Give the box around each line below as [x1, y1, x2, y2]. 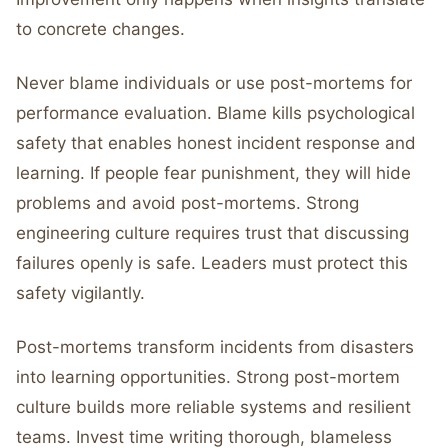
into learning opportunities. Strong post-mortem [16, 367, 400, 387]
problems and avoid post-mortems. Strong [16, 193, 359, 213]
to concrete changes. [16, 19, 185, 39]
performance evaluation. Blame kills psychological [16, 103, 415, 123]
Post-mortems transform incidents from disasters [16, 337, 414, 357]
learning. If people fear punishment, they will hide [16, 163, 411, 183]
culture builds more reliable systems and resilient [16, 397, 411, 417]
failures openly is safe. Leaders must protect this [16, 253, 408, 273]
